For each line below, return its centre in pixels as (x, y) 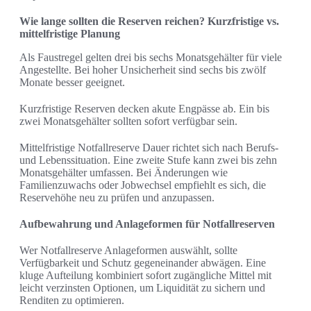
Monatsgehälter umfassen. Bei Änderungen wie (124, 173)
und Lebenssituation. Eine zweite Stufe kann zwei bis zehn (148, 160)
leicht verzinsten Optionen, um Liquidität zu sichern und (142, 288)
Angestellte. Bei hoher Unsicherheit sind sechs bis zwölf (143, 70)
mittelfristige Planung (70, 34)
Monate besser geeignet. (72, 83)
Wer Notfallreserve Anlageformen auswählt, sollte (128, 251)
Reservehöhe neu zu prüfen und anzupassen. (117, 198)
